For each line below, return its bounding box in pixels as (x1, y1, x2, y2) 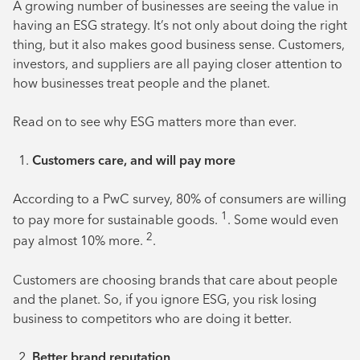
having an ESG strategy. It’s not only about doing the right (13, 17, 347, 33)
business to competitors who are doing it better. (13, 309, 292, 326)
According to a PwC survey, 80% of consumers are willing (13, 190, 346, 207)
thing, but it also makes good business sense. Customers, (13, 36, 345, 52)
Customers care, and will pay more (32, 152, 235, 168)
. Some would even (227, 211, 338, 228)
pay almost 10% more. (13, 232, 146, 249)
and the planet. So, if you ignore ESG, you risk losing (13, 290, 317, 307)
